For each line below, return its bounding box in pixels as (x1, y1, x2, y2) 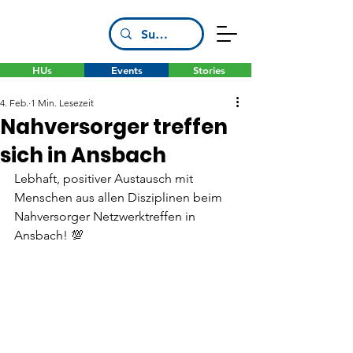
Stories (193, 64, 225, 76)
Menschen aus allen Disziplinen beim (14, 190, 225, 205)
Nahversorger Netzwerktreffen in (14, 209, 199, 224)
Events (110, 64, 143, 76)
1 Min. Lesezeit (31, 97, 94, 109)
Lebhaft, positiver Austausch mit (14, 171, 196, 186)
